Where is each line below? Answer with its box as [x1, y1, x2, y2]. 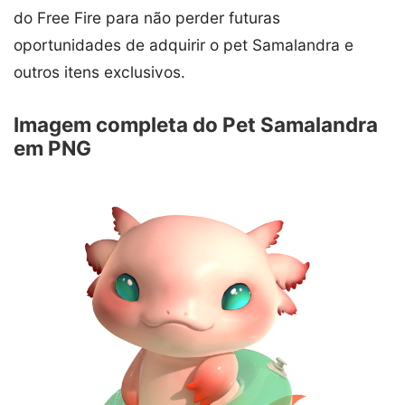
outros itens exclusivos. [14, 62, 185, 82]
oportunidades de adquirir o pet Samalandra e [14, 35, 353, 55]
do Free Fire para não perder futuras [14, 8, 280, 28]
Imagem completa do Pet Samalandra [14, 112, 378, 137]
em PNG [14, 136, 91, 161]
